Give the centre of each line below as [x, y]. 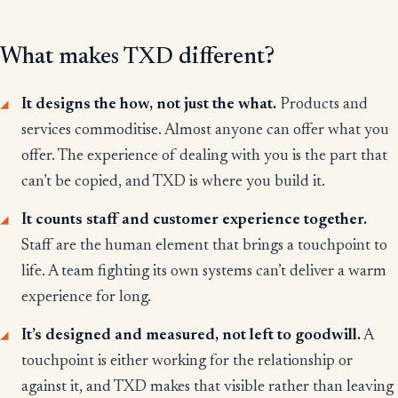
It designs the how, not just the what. [149, 105]
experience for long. [86, 298]
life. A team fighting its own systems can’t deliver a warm [204, 272]
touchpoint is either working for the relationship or [187, 362]
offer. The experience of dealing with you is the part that [204, 157]
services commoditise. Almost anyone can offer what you [205, 131]
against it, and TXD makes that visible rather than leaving [207, 388]
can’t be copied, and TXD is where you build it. [173, 183]
